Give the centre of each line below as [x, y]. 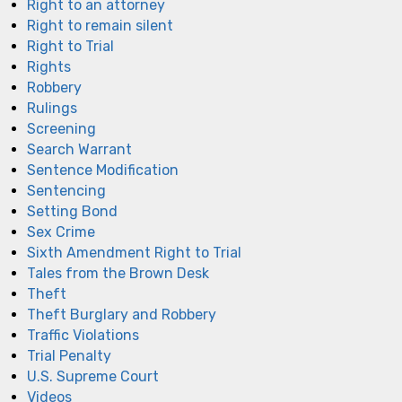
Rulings [52, 108]
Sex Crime [61, 232]
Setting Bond [72, 211]
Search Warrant [79, 149]
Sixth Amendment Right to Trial [134, 252]
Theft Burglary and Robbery [122, 314]
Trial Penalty [69, 355]
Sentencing [66, 190]
